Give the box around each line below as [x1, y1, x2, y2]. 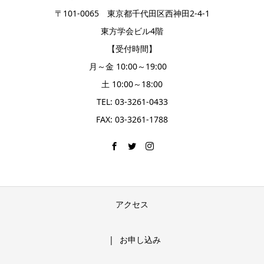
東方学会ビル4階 [101, 25, 163, 37]
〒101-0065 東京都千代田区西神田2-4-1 [54, 7, 210, 19]
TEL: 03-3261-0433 [96, 95, 168, 107]
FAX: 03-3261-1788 [96, 113, 168, 125]
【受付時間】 [107, 42, 157, 54]
